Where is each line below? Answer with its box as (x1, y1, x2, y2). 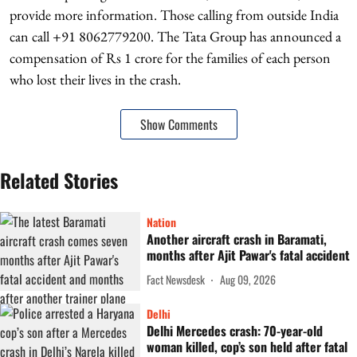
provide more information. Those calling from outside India (10, 6, 339, 24)
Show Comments (139, 115, 218, 134)
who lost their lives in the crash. (10, 70, 181, 88)
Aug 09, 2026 (220, 270, 276, 288)
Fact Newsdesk (147, 270, 205, 288)
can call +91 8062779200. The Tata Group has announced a (10, 27, 341, 45)
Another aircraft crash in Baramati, (147, 229, 327, 249)
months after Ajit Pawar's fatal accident (147, 245, 350, 265)
